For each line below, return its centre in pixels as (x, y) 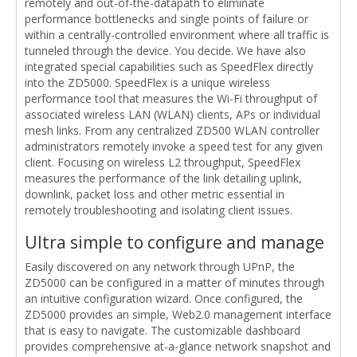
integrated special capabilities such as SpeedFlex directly (169, 66)
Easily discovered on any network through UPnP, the (160, 266)
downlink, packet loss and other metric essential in (155, 194)
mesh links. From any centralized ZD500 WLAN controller (172, 130)
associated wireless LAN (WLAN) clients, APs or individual (173, 114)
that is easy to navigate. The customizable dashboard (163, 330)
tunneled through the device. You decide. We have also (165, 50)
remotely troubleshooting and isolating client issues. (159, 210)
